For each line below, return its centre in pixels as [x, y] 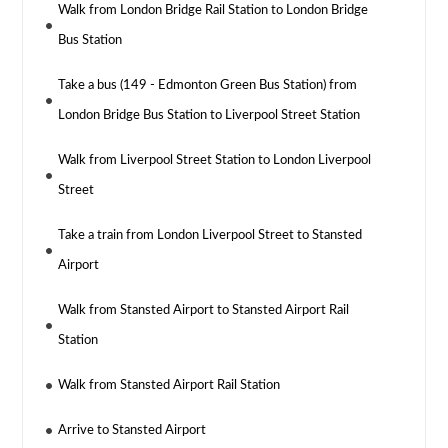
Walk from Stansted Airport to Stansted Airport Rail [204, 311]
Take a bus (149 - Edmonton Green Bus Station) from [208, 86]
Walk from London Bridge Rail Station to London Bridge [213, 11]
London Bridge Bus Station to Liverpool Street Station [209, 116]
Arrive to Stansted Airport [132, 431]
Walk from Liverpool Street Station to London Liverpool [215, 161]
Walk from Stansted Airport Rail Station [169, 386]
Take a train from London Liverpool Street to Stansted [210, 236]
